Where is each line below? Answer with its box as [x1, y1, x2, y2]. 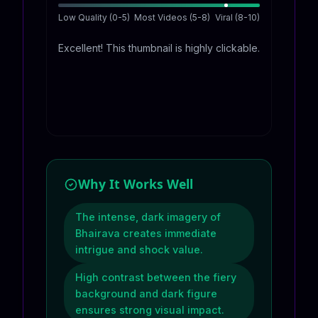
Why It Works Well [78, 175, 193, 192]
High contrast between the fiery [75, 271, 236, 283]
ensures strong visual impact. [75, 304, 224, 316]
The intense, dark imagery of [75, 211, 221, 223]
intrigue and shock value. [75, 243, 203, 256]
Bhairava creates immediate [75, 227, 216, 239]
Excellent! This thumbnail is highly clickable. [58, 41, 260, 54]
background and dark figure [75, 287, 217, 300]
